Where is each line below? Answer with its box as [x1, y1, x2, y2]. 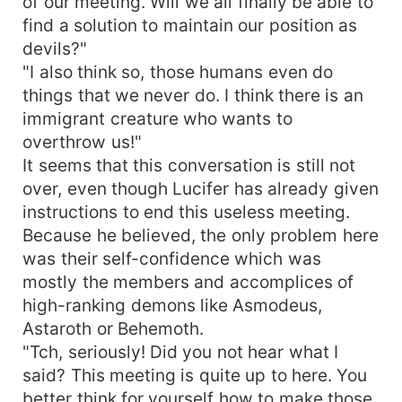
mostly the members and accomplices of [22, 270, 354, 293]
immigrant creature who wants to [22, 107, 293, 129]
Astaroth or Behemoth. [22, 317, 204, 339]
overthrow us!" [22, 130, 142, 153]
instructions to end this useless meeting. [22, 200, 351, 223]
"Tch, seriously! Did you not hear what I [22, 340, 339, 363]
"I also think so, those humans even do [22, 60, 334, 83]
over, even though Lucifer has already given [22, 177, 379, 199]
